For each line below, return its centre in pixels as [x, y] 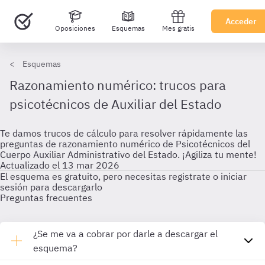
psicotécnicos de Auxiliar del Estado [115, 104]
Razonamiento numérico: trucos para [118, 85]
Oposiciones [75, 28]
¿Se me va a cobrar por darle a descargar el [125, 234]
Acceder [241, 21]
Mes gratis [178, 28]
